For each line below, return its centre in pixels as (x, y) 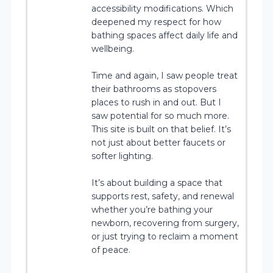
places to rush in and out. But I (156, 102)
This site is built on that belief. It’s (161, 129)
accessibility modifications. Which (162, 8)
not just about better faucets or (158, 142)
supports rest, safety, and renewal (163, 196)
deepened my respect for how (156, 22)
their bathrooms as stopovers (154, 89)
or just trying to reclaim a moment (165, 236)
